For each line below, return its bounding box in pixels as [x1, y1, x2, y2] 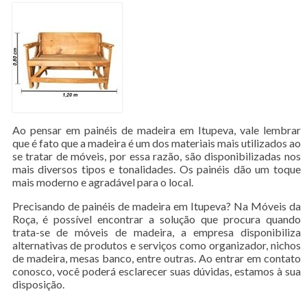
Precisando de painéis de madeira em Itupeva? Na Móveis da [12, 199, 302, 212]
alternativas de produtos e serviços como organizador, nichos [12, 238, 302, 251]
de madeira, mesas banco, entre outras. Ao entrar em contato [12, 251, 302, 265]
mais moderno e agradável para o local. [12, 175, 193, 188]
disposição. [12, 277, 64, 291]
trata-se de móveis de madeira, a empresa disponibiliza [12, 225, 302, 238]
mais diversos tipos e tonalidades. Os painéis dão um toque [12, 162, 302, 175]
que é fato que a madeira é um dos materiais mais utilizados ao [12, 136, 302, 149]
